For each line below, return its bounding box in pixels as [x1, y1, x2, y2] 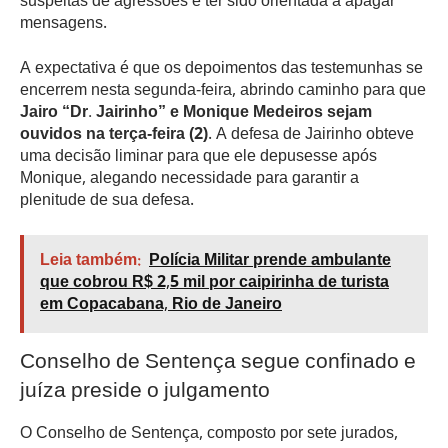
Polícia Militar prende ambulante [149, 248, 391, 276]
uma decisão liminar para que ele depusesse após [20, 143, 377, 171]
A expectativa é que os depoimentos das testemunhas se [20, 55, 423, 83]
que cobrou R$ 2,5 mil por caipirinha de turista [40, 270, 389, 298]
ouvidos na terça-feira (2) [20, 121, 208, 149]
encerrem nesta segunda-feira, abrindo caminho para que [20, 77, 426, 105]
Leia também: [40, 248, 141, 276]
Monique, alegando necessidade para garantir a [20, 165, 359, 193]
